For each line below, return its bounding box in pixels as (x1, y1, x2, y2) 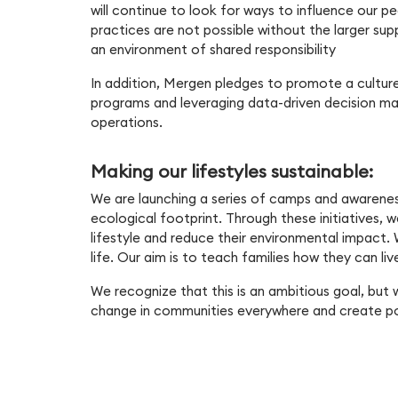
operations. (91, 113, 163, 131)
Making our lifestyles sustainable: (91, 159, 373, 182)
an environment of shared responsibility (91, 40, 336, 58)
